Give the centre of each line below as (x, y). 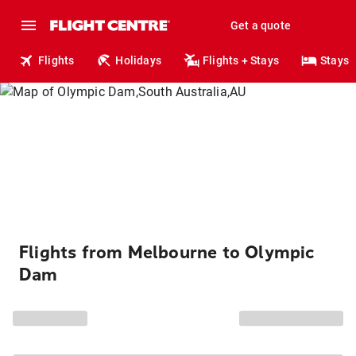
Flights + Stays (241, 60)
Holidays (139, 60)
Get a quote (260, 25)
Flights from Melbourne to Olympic (167, 253)
